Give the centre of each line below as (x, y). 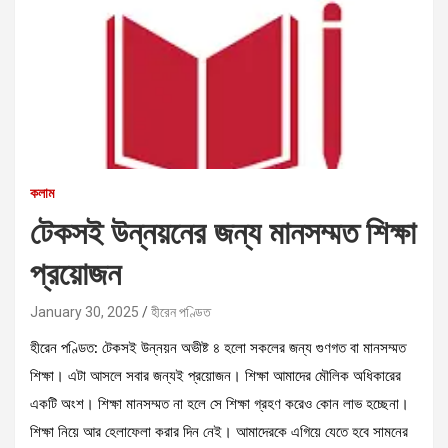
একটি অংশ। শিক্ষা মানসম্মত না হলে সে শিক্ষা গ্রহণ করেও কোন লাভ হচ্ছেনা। (219, 404)
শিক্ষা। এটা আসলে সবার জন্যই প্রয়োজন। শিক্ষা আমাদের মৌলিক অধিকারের (215, 376)
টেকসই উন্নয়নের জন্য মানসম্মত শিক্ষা (223, 231)
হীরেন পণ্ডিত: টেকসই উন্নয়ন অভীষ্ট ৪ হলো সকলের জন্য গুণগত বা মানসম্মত (218, 348)
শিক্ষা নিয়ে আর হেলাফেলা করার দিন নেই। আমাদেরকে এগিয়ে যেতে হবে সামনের (219, 432)
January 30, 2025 (84, 311)
